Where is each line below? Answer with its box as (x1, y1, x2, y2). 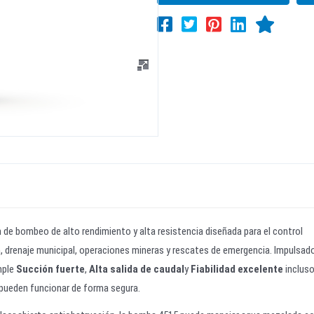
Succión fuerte (16, 263, 85, 275)
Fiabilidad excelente (191, 263, 283, 275)
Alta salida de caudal (89, 263, 184, 275)
